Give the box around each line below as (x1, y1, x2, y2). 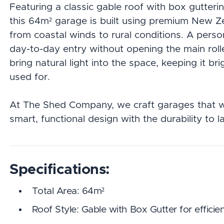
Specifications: (9, 162, 109, 177)
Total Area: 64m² (31, 186, 104, 196)
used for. (9, 72, 50, 82)
